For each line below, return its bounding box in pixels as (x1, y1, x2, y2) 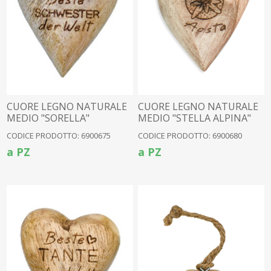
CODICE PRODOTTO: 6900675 (7, 130, 111, 142)
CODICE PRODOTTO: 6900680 (138, 130, 243, 142)
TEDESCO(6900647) (7, 123, 95, 137)
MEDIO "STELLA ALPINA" (138, 111, 252, 125)
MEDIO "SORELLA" (7, 111, 90, 125)
